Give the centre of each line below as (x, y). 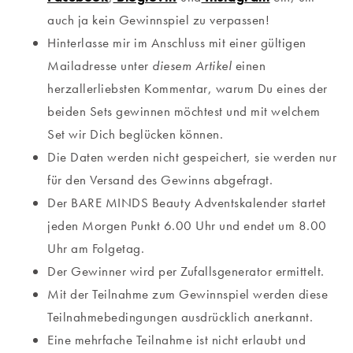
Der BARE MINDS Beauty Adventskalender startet (187, 202)
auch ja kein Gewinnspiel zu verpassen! (158, 19)
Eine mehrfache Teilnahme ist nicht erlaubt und (176, 339)
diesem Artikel (192, 65)
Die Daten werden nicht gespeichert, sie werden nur (192, 156)
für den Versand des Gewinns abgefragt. (160, 179)
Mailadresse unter (100, 65)
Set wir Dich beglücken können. (135, 134)
